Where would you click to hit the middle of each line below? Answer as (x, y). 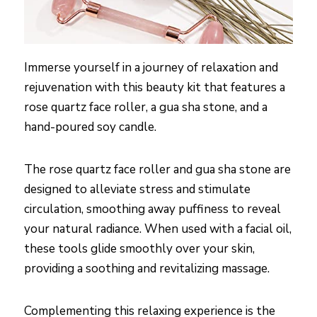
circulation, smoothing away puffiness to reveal (152, 209)
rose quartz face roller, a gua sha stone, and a (146, 108)
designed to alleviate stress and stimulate (137, 190)
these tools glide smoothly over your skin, (139, 249)
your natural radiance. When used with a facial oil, (158, 229)
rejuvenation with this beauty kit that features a (155, 88)
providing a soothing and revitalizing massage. (147, 269)
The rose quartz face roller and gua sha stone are (157, 170)
